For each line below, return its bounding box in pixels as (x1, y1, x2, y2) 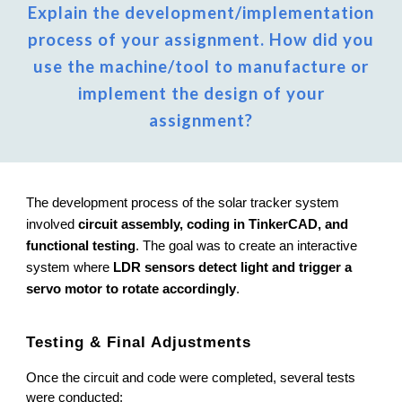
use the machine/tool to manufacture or (33, 57, 369, 76)
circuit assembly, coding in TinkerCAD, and (78, 217, 349, 232)
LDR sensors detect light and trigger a (113, 260, 353, 275)
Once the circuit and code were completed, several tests (26, 370, 356, 385)
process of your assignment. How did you (28, 30, 374, 49)
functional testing (26, 239, 136, 253)
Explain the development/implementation (28, 3, 374, 22)
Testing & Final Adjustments (26, 332, 252, 351)
